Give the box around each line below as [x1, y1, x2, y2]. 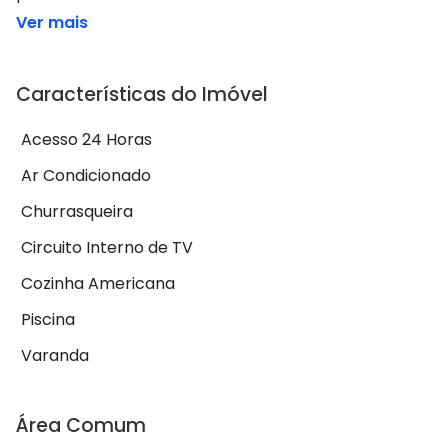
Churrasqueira [21, 200, 133, 224]
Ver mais [16, 11, 88, 35]
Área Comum [16, 412, 146, 440]
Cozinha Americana [21, 272, 175, 296]
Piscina [21, 308, 75, 332]
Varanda [21, 344, 89, 368]
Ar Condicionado [21, 164, 151, 188]
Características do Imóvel [16, 81, 268, 109]
